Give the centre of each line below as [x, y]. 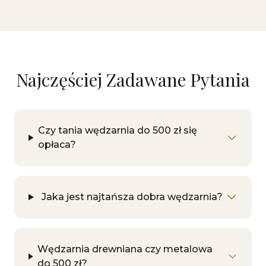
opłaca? [57, 145]
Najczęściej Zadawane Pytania [133, 80]
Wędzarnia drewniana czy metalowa [125, 249]
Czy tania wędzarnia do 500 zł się [118, 130]
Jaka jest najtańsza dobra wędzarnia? [132, 197]
